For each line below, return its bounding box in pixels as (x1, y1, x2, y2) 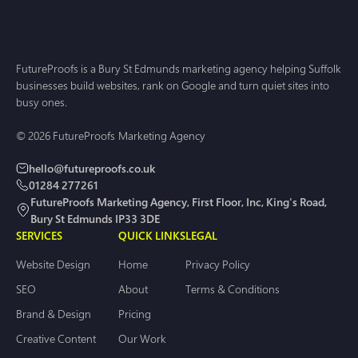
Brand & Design (16, 306, 91, 322)
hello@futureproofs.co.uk (29, 161, 155, 177)
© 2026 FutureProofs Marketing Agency (16, 128, 205, 144)
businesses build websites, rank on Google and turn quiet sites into (16, 78, 329, 93)
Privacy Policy (185, 257, 250, 272)
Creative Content (16, 331, 96, 347)
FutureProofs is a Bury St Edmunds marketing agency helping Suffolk (16, 61, 341, 77)
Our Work (118, 331, 166, 347)
